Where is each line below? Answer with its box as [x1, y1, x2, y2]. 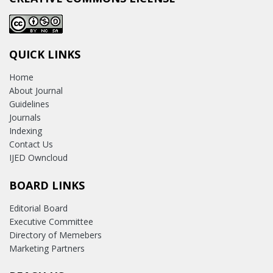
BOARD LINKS [9, 177, 85, 193]
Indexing [9, 124, 42, 136]
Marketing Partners [9, 242, 85, 254]
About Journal [9, 84, 63, 96]
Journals [9, 111, 41, 123]
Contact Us [9, 138, 53, 150]
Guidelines [9, 97, 49, 110]
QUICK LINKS [9, 46, 80, 62]
